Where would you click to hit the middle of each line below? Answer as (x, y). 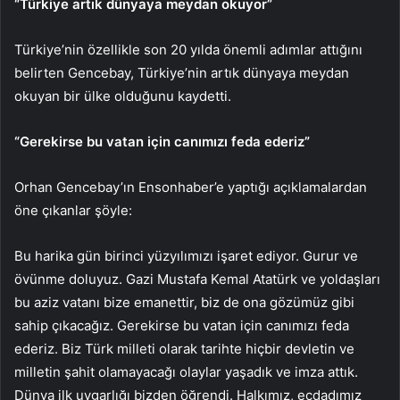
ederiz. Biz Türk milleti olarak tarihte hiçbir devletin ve (184, 348)
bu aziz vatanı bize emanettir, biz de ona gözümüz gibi (184, 302)
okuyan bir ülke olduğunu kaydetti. (123, 96)
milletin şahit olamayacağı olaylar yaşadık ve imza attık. (186, 371)
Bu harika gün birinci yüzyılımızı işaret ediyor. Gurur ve (186, 255)
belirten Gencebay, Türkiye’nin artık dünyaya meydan (182, 72)
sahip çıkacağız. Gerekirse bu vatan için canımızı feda (182, 325)
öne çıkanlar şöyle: (73, 210)
